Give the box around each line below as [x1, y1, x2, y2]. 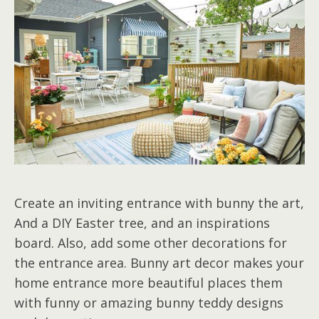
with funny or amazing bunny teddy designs [14, 294, 283, 312]
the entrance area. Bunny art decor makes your [14, 254, 304, 272]
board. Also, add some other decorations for [14, 234, 287, 252]
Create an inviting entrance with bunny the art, [14, 194, 304, 212]
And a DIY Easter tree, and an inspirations [14, 214, 270, 232]
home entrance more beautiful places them [14, 274, 283, 292]
